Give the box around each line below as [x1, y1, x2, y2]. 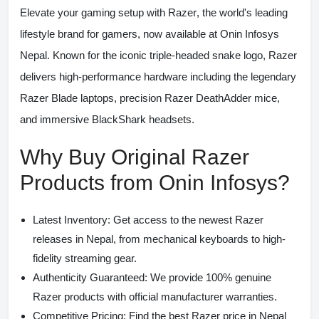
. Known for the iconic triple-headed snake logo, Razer [47, 48, 297, 61]
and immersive [20, 113, 92, 125]
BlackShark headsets [92, 113, 192, 125]
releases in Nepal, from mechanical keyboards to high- [33, 232, 286, 245]
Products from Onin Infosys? [20, 170, 290, 194]
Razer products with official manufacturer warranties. [33, 290, 277, 303]
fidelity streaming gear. [33, 251, 137, 264]
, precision [114, 91, 164, 104]
